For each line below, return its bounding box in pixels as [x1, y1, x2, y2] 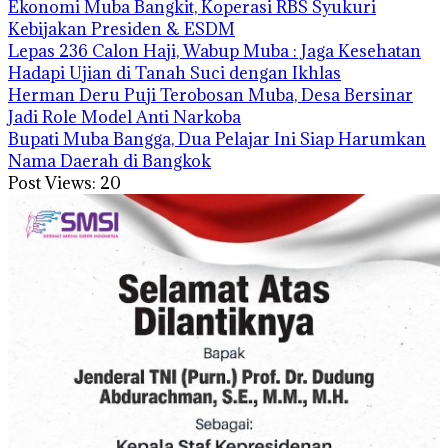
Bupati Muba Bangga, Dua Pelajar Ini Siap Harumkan [8, 128, 426, 150]
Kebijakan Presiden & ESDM [8, 18, 235, 40]
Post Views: [8, 172, 96, 194]
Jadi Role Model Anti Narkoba [8, 106, 241, 128]
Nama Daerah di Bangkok [8, 150, 211, 172]
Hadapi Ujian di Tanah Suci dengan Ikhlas [8, 62, 341, 84]
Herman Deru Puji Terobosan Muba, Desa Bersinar [8, 84, 413, 106]
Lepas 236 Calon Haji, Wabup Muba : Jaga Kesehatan [8, 40, 421, 62]
